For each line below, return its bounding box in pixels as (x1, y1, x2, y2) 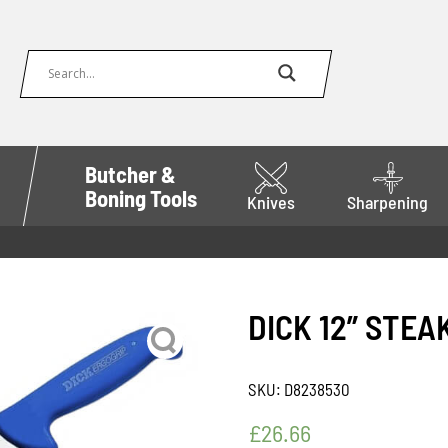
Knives (247, 191, 296, 213)
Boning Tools (84, 185, 197, 211)
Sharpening (347, 191, 429, 213)
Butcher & (84, 161, 176, 187)
